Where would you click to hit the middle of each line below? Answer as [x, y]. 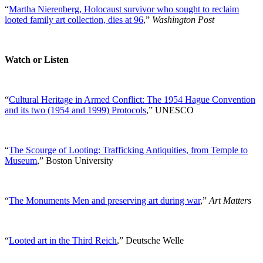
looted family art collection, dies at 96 [74, 19]
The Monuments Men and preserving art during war [104, 200]
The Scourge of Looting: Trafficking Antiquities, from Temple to [128, 150]
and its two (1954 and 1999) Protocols [75, 110]
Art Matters [230, 200]
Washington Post [183, 19]
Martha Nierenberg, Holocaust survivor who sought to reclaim [124, 9]
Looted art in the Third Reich [63, 240]
